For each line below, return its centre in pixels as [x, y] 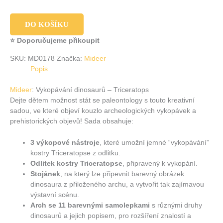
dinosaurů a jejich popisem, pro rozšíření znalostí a [111, 216]
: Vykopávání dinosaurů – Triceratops [90, 90]
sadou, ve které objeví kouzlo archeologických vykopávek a [103, 111]
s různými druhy [176, 205]
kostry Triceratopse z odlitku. [76, 153]
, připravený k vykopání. [160, 163]
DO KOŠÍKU [47, 25]
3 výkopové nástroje [65, 142]
